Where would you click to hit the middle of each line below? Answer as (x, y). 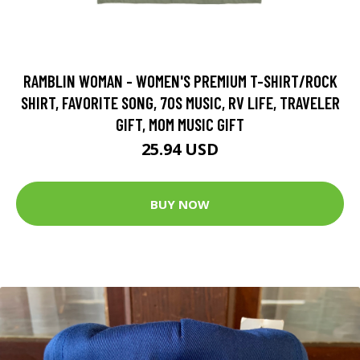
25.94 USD (180, 149)
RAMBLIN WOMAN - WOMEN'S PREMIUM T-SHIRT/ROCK (180, 81)
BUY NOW (180, 204)
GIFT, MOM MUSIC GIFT (180, 125)
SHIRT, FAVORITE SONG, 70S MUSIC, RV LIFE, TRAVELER (180, 103)
